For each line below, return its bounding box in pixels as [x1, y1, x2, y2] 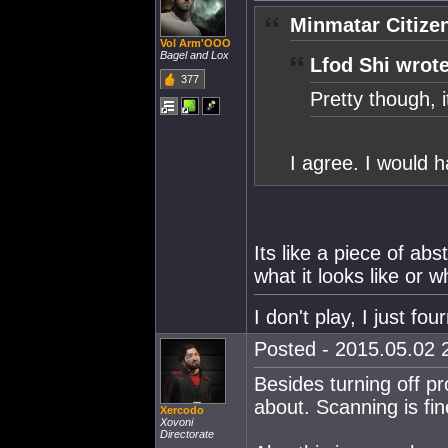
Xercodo [160, 404, 204, 416]
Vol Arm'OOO [160, 37, 231, 49]
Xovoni [160, 416, 193, 428]
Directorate [160, 428, 214, 440]
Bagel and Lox [160, 49, 229, 61]
